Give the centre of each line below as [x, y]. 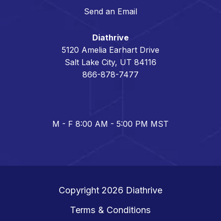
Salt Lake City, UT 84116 [110, 62]
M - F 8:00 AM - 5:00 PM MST [110, 124]
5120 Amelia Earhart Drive [110, 50]
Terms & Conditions [110, 210]
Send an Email [110, 11]
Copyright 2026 [92, 190]
